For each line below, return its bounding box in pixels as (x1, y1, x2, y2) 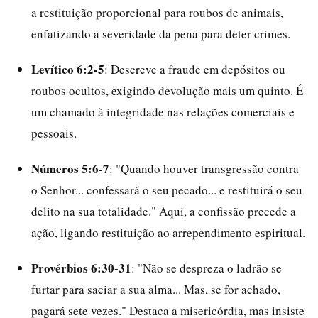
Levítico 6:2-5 (31, 60, 104, 78)
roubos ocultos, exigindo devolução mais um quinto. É (31, 82, 303, 99)
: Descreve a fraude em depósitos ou (104, 61, 285, 77)
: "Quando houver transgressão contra (109, 160, 299, 177)
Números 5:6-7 (31, 160, 109, 177)
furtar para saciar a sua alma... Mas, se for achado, (31, 281, 280, 297)
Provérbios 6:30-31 (31, 259, 131, 277)
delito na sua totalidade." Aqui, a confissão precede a (31, 203, 296, 219)
